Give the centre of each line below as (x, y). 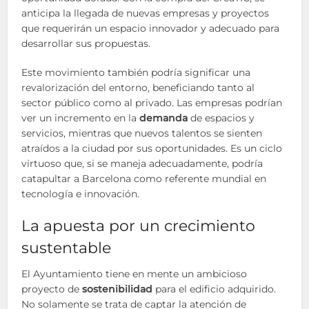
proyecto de (52, 289)
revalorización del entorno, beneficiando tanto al (138, 88)
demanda (164, 118)
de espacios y (221, 118)
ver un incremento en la (81, 118)
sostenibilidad (118, 289)
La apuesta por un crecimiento (139, 226)
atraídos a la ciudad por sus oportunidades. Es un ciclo (152, 148)
